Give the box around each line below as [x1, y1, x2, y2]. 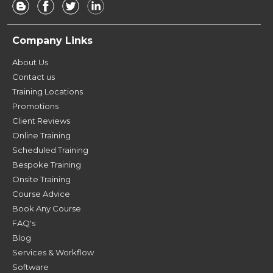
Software [12, 261, 49, 272]
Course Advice [12, 188, 70, 199]
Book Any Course [12, 203, 81, 213]
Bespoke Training [12, 159, 81, 169]
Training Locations [12, 86, 83, 96]
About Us [12, 57, 48, 67]
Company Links [12, 34, 93, 46]
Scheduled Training [12, 144, 88, 155]
